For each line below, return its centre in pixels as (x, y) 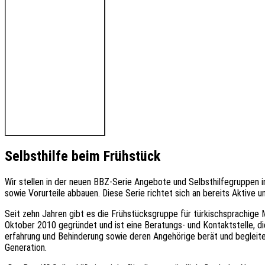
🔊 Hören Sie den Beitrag (55, 62)
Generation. (26, 248)
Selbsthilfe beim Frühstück (83, 156)
